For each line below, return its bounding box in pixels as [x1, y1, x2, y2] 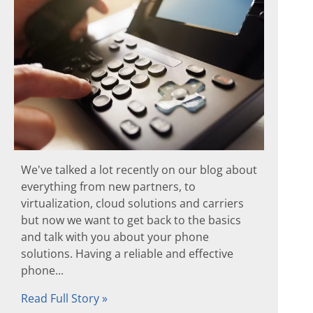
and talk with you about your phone [21, 229, 209, 245]
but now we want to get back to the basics [21, 212, 241, 228]
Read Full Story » [21, 291, 108, 307]
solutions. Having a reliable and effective [21, 246, 233, 262]
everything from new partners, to [21, 179, 196, 195]
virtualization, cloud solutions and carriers [21, 196, 244, 212]
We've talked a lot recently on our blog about [21, 162, 257, 178]
